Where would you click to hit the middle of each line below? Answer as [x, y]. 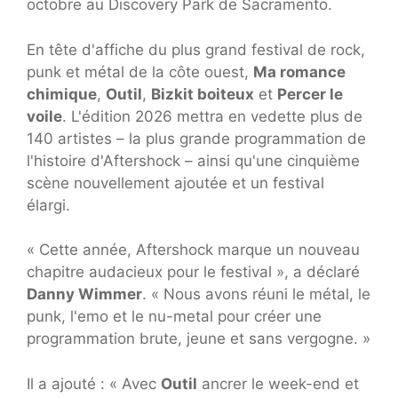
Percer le [310, 94]
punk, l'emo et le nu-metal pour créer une [174, 316]
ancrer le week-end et [278, 383]
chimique [62, 94]
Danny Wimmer [84, 294]
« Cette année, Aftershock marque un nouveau [193, 250]
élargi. [48, 205]
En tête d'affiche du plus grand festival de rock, [196, 49]
